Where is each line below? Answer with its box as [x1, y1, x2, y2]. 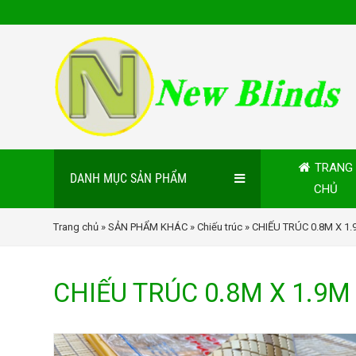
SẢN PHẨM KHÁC [108, 221, 188, 233]
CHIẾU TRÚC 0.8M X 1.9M [53, 278, 351, 308]
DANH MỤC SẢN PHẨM [69, 172, 187, 186]
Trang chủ [53, 221, 99, 233]
